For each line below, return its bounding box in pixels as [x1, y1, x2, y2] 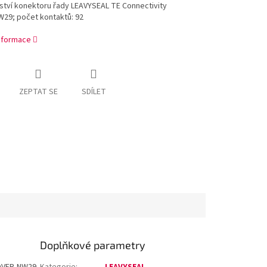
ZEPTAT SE [18, 86, 58, 98]
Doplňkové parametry [40, 238, 146, 252]
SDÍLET [81, 86, 106, 98]
